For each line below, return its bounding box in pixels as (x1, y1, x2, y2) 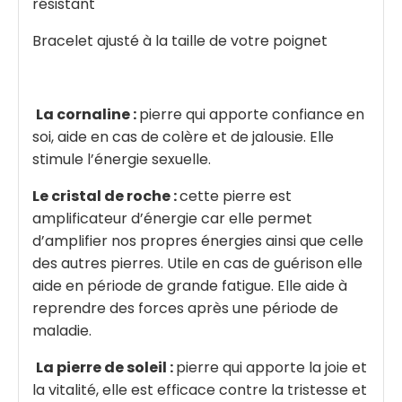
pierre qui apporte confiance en (139, 104, 364, 125)
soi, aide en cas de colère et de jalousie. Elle (32, 127, 334, 147)
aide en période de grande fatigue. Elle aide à (32, 275, 347, 296)
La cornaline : (36, 104, 139, 125)
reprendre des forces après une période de (32, 298, 338, 319)
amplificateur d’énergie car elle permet (32, 208, 312, 229)
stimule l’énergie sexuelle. (32, 149, 211, 170)
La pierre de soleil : (36, 357, 176, 378)
